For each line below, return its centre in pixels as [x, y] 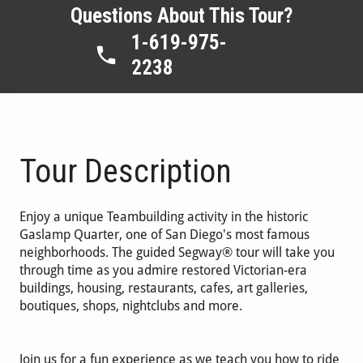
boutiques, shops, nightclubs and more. [131, 306]
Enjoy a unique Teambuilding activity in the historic [164, 217]
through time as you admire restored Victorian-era [164, 271]
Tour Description [126, 172]
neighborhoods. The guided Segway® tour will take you [177, 253]
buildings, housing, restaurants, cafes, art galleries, [164, 288]
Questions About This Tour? [181, 16]
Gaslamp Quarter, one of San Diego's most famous [165, 235]
